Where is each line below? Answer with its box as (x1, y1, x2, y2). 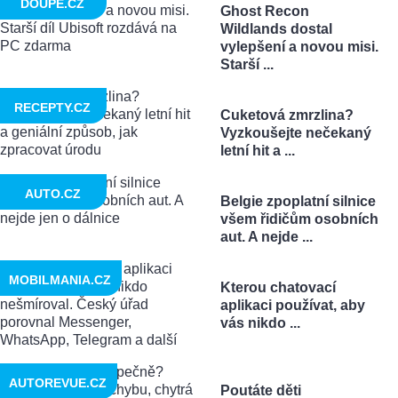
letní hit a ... (219, 143, 295, 159)
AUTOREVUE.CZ (9, 376, 107, 391)
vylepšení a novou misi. (219, 39, 378, 55)
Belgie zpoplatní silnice (219, 194, 376, 210)
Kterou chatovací (219, 280, 336, 296)
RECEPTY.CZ (14, 100, 91, 115)
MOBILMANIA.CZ (9, 273, 111, 288)
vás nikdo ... (219, 315, 300, 331)
